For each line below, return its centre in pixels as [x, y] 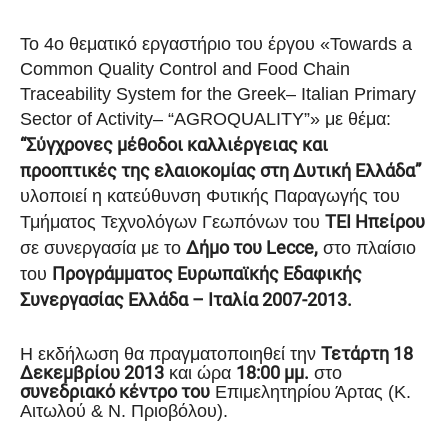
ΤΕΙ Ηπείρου [375, 222]
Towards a [371, 44]
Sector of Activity [86, 119]
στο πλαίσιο [367, 248]
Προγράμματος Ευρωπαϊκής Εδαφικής [207, 274]
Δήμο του [226, 248]
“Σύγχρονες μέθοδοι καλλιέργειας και [174, 145]
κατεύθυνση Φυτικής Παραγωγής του [251, 196]
